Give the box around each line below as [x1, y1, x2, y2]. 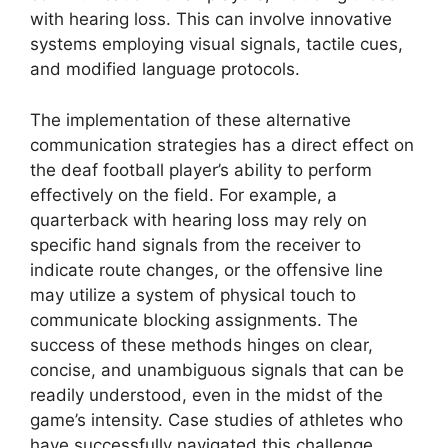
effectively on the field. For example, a [30, 184, 337, 205]
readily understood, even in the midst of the [30, 384, 383, 405]
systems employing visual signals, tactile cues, [30, 34, 403, 55]
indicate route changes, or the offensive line [30, 259, 383, 280]
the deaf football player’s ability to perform [30, 159, 372, 180]
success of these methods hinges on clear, [30, 334, 373, 355]
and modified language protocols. [30, 59, 300, 80]
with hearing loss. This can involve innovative [30, 9, 392, 30]
